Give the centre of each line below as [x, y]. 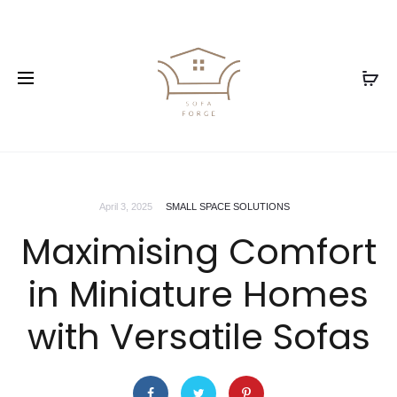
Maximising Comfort [198, 252]
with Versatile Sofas [198, 337]
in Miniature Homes [198, 294]
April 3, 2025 [125, 206]
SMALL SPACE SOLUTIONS [227, 206]
